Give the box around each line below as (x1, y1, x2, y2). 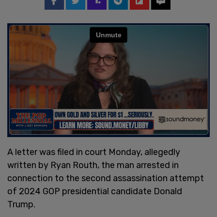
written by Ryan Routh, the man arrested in (7, 159, 179, 170)
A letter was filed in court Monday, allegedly (7, 146, 180, 157)
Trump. (7, 199, 35, 210)
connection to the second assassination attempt (7, 172, 204, 184)
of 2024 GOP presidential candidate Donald (7, 186, 182, 197)
